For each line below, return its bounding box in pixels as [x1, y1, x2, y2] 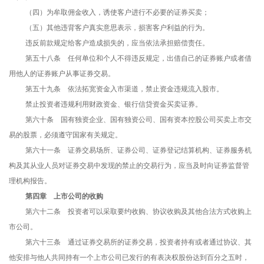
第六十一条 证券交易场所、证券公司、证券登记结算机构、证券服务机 [25, 146, 252, 155]
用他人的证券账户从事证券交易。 [9, 70, 115, 78]
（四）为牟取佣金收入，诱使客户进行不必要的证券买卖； [25, 8, 209, 17]
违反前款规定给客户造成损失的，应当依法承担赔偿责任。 [25, 39, 209, 48]
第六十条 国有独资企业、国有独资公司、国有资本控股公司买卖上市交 [25, 115, 252, 124]
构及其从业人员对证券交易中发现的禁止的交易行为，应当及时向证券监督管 [9, 161, 249, 170]
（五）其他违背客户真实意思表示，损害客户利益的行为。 [25, 24, 209, 32]
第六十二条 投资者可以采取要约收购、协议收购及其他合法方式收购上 [25, 207, 252, 216]
